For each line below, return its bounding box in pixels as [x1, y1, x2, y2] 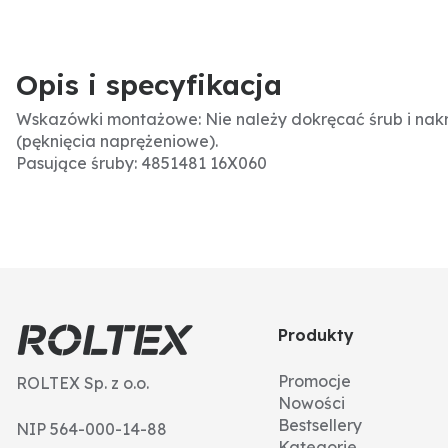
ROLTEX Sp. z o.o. [16, 373, 149, 393]
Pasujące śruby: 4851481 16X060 [16, 153, 267, 173]
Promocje [278, 371, 352, 391]
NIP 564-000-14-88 [16, 419, 167, 439]
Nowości [278, 393, 346, 413]
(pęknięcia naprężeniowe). [16, 131, 218, 151]
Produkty [278, 325, 355, 345]
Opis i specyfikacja [16, 67, 282, 102]
